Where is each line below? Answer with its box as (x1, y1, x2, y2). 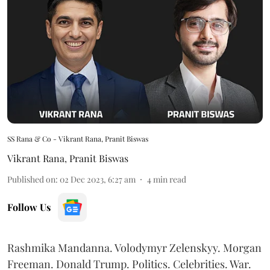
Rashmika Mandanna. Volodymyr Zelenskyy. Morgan (7, 240, 262, 255)
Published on (7, 173, 55, 185)
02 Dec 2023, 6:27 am (60, 173, 136, 185)
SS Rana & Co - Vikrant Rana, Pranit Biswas (7, 133, 148, 143)
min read (153, 173, 186, 185)
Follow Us (7, 200, 51, 213)
